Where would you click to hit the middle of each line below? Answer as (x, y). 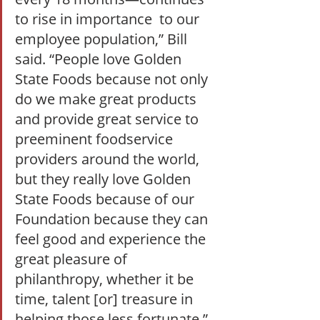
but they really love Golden (105, 179)
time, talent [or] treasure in (106, 299)
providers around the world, (109, 159)
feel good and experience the (112, 239)
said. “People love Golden (100, 59)
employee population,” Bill (103, 39)
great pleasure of (73, 259)
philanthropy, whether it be (106, 279)
